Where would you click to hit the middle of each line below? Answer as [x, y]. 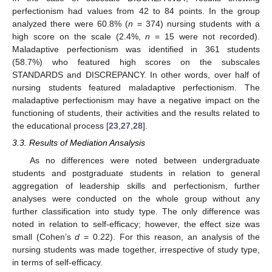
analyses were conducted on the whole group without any [136, 198]
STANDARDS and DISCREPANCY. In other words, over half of [136, 75]
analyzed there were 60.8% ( [70, 24]
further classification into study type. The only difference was [136, 211]
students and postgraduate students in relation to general [136, 173]
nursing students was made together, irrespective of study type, [136, 249]
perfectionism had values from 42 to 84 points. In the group [136, 11]
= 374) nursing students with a [197, 24]
